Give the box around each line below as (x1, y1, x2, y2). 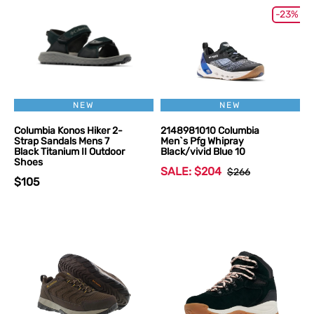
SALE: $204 (161, 165, 221, 178)
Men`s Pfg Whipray (161, 135, 244, 147)
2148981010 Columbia (161, 125, 259, 137)
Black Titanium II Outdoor (14, 146, 125, 158)
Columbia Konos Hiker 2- (14, 125, 123, 137)
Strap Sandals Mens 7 (14, 135, 109, 147)
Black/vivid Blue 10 (161, 146, 245, 158)
